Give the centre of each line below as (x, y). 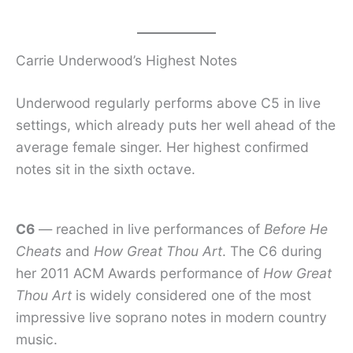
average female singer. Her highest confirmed (162, 147)
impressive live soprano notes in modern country (171, 318)
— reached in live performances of (149, 229)
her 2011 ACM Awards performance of (139, 273)
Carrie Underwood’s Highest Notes (126, 60)
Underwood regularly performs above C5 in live (168, 102)
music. (37, 340)
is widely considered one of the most (191, 295)
